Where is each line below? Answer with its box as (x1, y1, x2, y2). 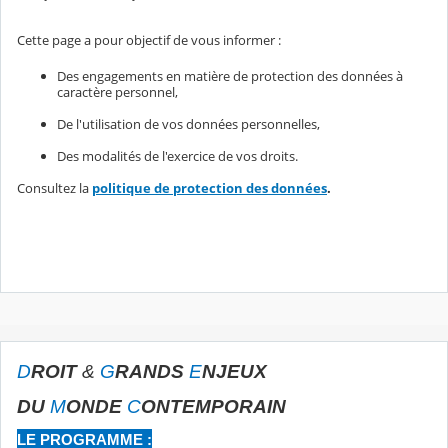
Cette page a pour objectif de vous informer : (17, 31, 281, 50)
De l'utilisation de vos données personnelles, (57, 114, 320, 133)
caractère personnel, (57, 82, 178, 101)
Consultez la (17, 178, 92, 197)
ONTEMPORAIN (141, 395, 286, 417)
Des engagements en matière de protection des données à (57, 66, 403, 85)
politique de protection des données (92, 178, 327, 197)
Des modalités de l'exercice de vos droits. (57, 146, 298, 165)
